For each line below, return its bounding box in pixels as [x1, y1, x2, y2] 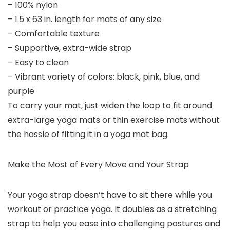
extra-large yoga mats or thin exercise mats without [8, 114, 220, 126]
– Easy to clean [8, 56, 69, 69]
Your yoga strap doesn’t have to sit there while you [8, 189, 212, 201]
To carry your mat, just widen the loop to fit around [8, 100, 212, 112]
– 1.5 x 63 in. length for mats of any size [8, 13, 162, 26]
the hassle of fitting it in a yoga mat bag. [8, 128, 169, 141]
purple [8, 85, 34, 98]
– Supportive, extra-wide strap [8, 42, 131, 54]
